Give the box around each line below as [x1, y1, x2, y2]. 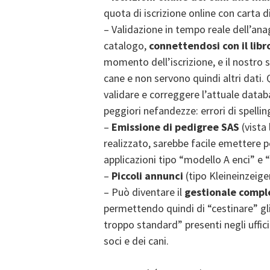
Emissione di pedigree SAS [111, 120, 239, 134]
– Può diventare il [104, 185, 184, 199]
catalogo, [104, 39, 149, 52]
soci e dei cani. [104, 234, 169, 248]
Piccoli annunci [111, 169, 183, 183]
